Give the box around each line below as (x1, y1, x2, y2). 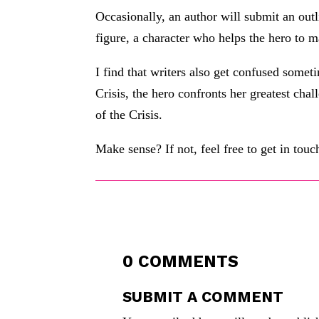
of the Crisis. (95, 107, 163, 122)
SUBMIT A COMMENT (122, 287, 284, 305)
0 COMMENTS (122, 251, 239, 271)
